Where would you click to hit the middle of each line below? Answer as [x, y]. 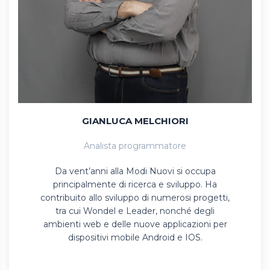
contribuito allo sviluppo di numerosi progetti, [135, 197]
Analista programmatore [135, 146]
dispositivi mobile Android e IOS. [135, 237]
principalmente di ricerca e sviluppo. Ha [135, 184]
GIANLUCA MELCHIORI [135, 121]
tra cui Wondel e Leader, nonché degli [135, 211]
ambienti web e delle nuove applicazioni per [135, 224]
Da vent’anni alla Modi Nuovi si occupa [135, 171]
